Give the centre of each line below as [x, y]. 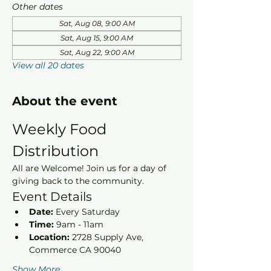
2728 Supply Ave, [108, 237]
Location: [49, 237]
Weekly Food [61, 129]
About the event [65, 101]
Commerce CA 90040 [75, 250]
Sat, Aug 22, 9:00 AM [97, 52]
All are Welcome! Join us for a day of [90, 168]
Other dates [38, 7]
